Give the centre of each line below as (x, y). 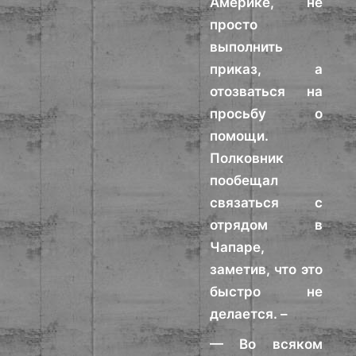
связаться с (266, 203)
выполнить (247, 47)
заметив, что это (266, 269)
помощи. (240, 136)
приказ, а (266, 69)
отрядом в (266, 225)
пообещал (244, 180)
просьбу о (266, 114)
